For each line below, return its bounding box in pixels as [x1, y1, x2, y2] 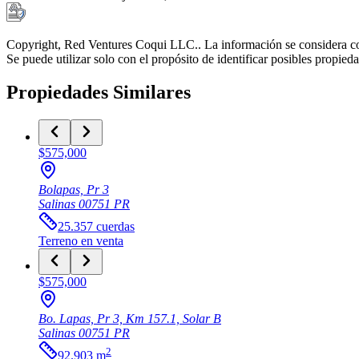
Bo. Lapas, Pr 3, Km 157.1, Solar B [38, 312, 221, 326]
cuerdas [96, 220, 135, 234]
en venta [81, 234, 123, 248]
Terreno [38, 234, 78, 248]
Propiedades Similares [6, 82, 191, 103]
